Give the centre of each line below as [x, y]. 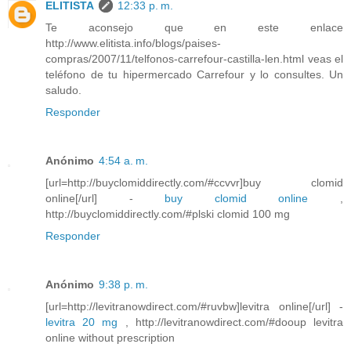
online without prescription [110, 337]
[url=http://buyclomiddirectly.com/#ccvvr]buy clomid [194, 182]
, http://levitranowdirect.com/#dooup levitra [231, 322]
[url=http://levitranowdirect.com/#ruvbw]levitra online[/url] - [194, 306]
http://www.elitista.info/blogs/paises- [133, 43]
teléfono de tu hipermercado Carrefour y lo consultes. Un [194, 74]
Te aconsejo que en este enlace [194, 27]
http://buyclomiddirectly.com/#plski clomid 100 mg [168, 213]
